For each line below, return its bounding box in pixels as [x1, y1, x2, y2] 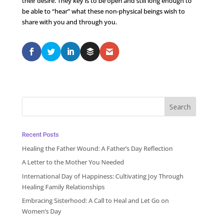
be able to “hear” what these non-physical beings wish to [21, 6, 185, 16]
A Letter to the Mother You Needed [21, 158, 124, 167]
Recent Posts [21, 130, 59, 138]
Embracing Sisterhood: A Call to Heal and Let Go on [21, 196, 169, 205]
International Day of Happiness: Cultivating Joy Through [21, 171, 183, 181]
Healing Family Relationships [21, 182, 105, 191]
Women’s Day [21, 207, 61, 216]
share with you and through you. [21, 17, 117, 26]
